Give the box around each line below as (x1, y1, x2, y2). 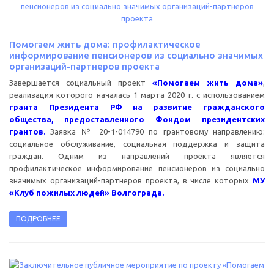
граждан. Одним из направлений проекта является (9, 151, 265, 160)
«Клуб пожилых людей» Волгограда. (9, 188, 164, 197)
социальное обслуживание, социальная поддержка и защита (9, 139, 265, 148)
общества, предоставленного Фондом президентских (9, 114, 265, 124)
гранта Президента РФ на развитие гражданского (9, 102, 265, 111)
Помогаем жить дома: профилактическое (9, 39, 201, 50)
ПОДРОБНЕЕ (16, 214, 61, 223)
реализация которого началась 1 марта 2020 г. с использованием (9, 90, 265, 99)
